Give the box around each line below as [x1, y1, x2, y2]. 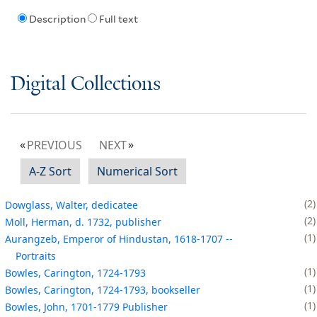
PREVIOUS [27, 137, 82, 153]
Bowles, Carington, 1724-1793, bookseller [5, 282, 200, 296]
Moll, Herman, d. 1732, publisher [5, 214, 161, 229]
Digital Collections [11, 73, 161, 96]
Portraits [16, 248, 56, 263]
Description [28, 13, 86, 25]
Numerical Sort [97, 163, 178, 179]
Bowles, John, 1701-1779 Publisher [5, 299, 168, 313]
